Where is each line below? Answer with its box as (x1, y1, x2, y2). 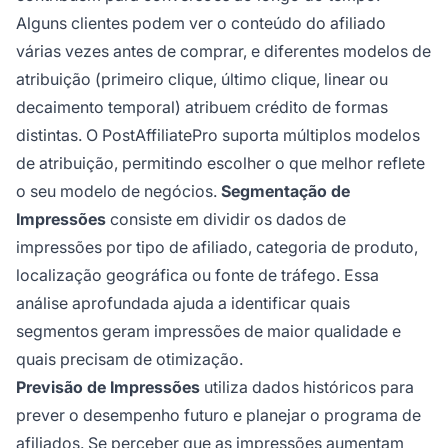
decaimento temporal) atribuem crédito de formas (16, 97, 388, 118)
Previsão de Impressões (16, 377, 200, 398)
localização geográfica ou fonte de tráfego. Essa (16, 265, 379, 286)
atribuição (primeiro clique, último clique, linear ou (16, 69, 388, 90)
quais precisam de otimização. (16, 349, 243, 370)
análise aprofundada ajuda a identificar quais (16, 293, 350, 314)
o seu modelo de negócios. (16, 181, 221, 202)
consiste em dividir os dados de (106, 209, 346, 230)
